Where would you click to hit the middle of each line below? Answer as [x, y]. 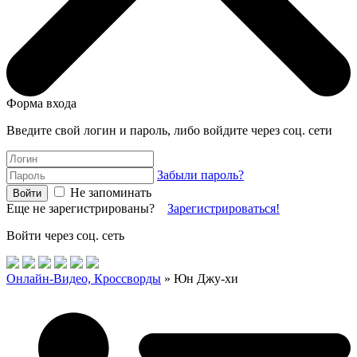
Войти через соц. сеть [65, 235]
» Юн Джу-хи [200, 279]
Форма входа [41, 103]
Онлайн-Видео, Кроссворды [84, 279]
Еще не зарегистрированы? [87, 208]
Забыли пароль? [200, 175]
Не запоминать [109, 192]
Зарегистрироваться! [224, 208]
